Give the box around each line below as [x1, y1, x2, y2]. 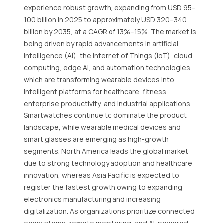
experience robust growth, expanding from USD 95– [24, 3, 196, 12]
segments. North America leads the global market [24, 146, 188, 156]
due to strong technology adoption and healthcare [24, 158, 192, 168]
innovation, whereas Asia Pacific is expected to [24, 170, 179, 180]
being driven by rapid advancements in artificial [24, 39, 178, 48]
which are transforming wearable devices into [24, 75, 174, 84]
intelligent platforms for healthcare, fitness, [24, 87, 168, 96]
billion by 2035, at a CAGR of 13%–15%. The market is [24, 27, 196, 36]
